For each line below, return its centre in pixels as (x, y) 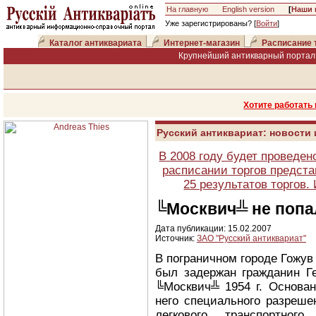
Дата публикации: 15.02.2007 (213, 229)
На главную (187, 9)
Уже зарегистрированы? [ (211, 23)
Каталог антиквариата (96, 43)
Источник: (176, 238)
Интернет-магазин (202, 43)
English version (248, 9)
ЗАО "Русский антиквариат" (251, 238)
